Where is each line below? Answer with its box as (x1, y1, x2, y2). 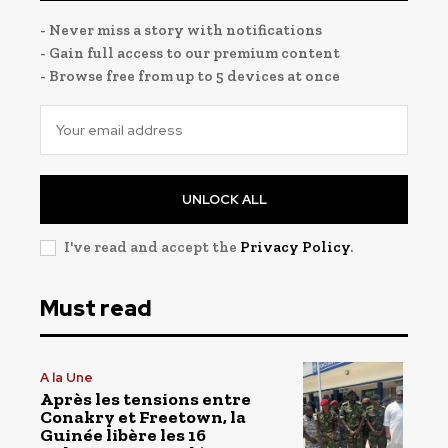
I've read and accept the (64, 237, 240, 256)
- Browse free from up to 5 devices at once (40, 66, 340, 85)
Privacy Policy (240, 237, 350, 256)
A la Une (40, 369, 93, 387)
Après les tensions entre (40, 388, 251, 411)
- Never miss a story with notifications (40, 20, 322, 39)
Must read (40, 293, 152, 323)
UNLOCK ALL (181, 190, 267, 208)
